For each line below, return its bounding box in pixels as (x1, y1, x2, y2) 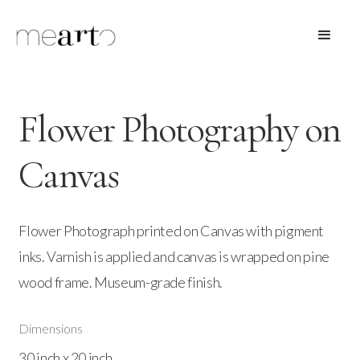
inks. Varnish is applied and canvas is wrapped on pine (18, 247, 329, 265)
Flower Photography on (18, 106, 341, 153)
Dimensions (18, 321, 84, 336)
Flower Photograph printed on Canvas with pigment (18, 222, 325, 239)
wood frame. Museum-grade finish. (18, 273, 223, 291)
